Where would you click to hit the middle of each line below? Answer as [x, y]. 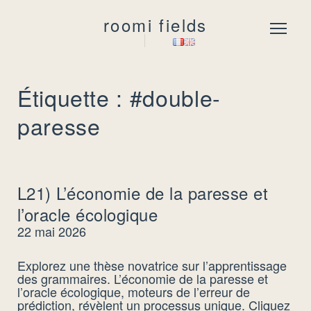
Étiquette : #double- [119, 97]
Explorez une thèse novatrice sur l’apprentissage [152, 265]
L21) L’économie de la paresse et [143, 193]
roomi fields [155, 24]
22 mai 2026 [52, 231]
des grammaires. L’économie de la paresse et [143, 278]
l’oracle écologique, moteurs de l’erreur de [134, 292]
